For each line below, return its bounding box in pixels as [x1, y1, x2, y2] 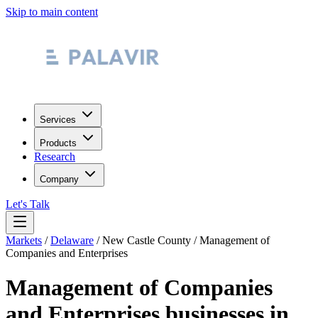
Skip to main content [6, 6, 98, 18]
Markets [6, 234, 42, 246]
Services [40, 114, 76, 125]
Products [40, 138, 77, 148]
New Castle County [102, 234, 191, 246]
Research [34, 150, 75, 163]
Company [40, 174, 79, 185]
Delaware [50, 234, 94, 246]
